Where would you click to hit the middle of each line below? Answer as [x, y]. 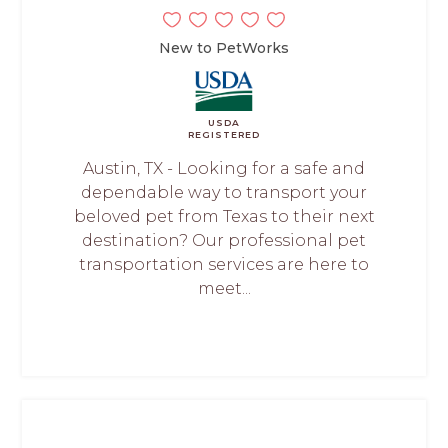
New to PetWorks [224, 47]
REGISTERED [224, 134]
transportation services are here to [224, 264]
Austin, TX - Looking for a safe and [224, 168]
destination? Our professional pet [224, 240]
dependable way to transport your [224, 192]
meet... [224, 288]
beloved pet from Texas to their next [224, 216]
